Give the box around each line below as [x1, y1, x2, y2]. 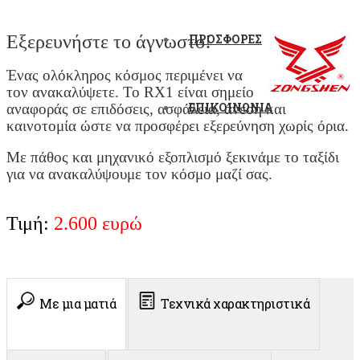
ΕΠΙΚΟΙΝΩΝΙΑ [189, 99, 273, 115]
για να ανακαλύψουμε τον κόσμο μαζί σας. [6, 166, 272, 183]
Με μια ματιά [39, 295, 116, 313]
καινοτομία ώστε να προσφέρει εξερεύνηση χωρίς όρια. [6, 117, 353, 134]
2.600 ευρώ [49, 213, 142, 235]
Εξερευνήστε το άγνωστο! [6, 31, 211, 52]
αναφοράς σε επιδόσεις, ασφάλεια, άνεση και [6, 100, 286, 117]
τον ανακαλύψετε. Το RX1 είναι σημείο [6, 83, 254, 100]
